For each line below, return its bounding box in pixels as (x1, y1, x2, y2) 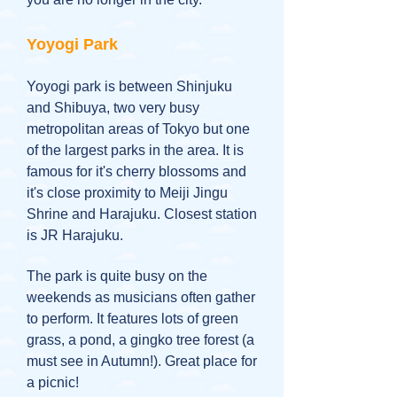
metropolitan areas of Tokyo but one (27, 121, 250, 136)
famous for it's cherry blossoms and (27, 164, 246, 179)
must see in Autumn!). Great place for (27, 354, 257, 369)
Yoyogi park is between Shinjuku (27, 79, 232, 94)
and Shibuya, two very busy (27, 100, 199, 115)
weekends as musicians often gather (27, 290, 255, 305)
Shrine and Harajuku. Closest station (27, 206, 257, 222)
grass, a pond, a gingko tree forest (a (27, 332, 254, 347)
